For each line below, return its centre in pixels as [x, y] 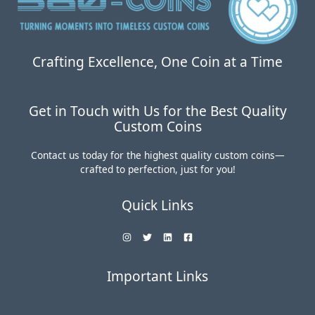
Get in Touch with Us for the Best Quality [157, 111]
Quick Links [157, 205]
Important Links [157, 276]
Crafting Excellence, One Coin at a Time [157, 62]
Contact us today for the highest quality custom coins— [157, 155]
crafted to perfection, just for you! [157, 169]
